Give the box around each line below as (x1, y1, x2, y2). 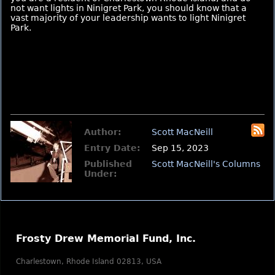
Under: (84, 168, 117, 179)
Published (84, 158, 132, 169)
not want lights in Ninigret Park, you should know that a (10, 2, 247, 13)
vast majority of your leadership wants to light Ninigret (10, 12, 246, 23)
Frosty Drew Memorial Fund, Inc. (16, 232, 196, 244)
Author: (84, 126, 122, 137)
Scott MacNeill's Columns (152, 158, 260, 169)
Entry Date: (84, 142, 141, 153)
